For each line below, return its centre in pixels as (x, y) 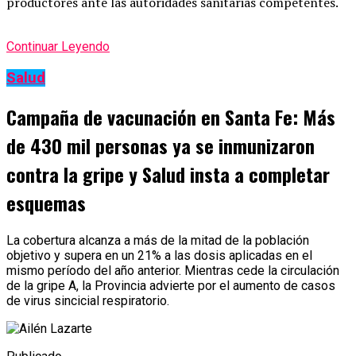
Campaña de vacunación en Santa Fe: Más (171, 116)
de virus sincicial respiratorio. (88, 300)
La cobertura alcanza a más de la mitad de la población (158, 240)
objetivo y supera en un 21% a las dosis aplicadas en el (159, 255)
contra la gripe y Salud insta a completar (168, 174)
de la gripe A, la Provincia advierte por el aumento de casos (171, 285)
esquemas (46, 202)
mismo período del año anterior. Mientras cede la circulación (173, 270)
